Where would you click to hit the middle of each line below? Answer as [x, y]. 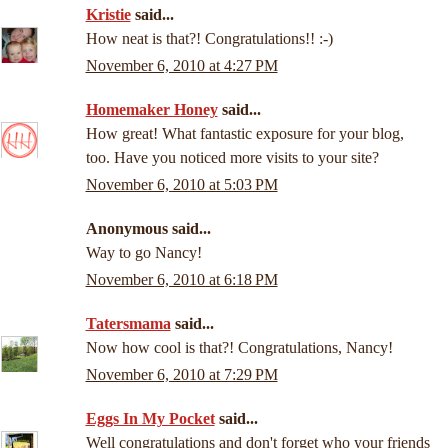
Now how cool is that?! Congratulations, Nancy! [239, 348]
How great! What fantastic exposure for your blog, [244, 134]
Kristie [108, 15]
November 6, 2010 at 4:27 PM [181, 66]
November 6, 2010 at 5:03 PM [181, 185]
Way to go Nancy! [143, 253]
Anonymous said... [148, 229]
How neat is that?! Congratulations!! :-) [209, 39]
